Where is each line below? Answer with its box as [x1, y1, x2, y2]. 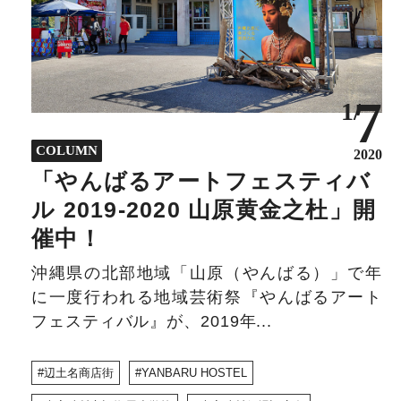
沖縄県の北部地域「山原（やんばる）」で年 [31, 264, 382, 283]
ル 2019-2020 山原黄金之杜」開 [31, 197, 376, 223]
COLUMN [36, 143, 98, 158]
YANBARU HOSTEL [141, 366, 247, 380]
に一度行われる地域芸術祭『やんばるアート [31, 288, 382, 307]
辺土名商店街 [44, 366, 114, 380]
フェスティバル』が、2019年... [31, 312, 273, 331]
